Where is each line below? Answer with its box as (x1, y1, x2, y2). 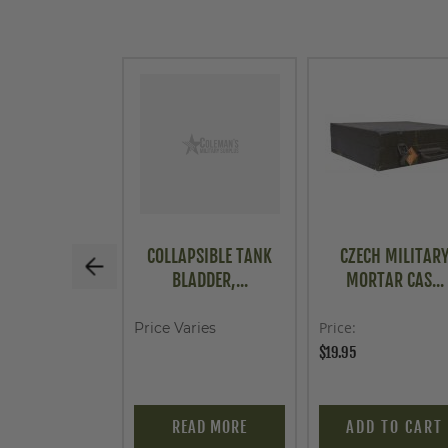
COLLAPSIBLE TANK (147, 245, 272, 267)
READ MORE (172, 417, 247, 437)
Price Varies (134, 319, 216, 337)
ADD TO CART (346, 417, 443, 437)
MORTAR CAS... (345, 269, 444, 291)
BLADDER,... (171, 269, 248, 291)
